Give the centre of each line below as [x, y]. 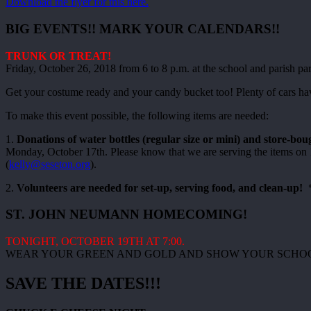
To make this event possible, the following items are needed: [137, 115]
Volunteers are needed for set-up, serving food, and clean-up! [161, 187]
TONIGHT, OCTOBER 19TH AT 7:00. [95, 241]
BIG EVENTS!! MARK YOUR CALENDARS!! [143, 28]
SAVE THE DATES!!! [83, 283]
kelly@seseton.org [50, 164]
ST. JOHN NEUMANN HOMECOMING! [126, 215]
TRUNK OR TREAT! [58, 56]
